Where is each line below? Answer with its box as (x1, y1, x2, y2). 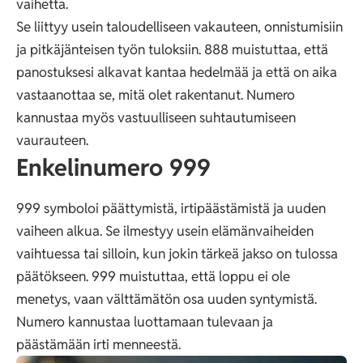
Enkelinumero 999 (16, 152, 211, 182)
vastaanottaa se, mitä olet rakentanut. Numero (16, 85, 295, 104)
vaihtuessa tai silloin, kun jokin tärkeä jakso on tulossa (16, 245, 338, 263)
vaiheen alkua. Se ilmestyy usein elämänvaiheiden (16, 222, 314, 241)
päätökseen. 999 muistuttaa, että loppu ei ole (16, 267, 290, 286)
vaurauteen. (16, 130, 88, 149)
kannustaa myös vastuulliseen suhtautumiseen (16, 108, 296, 126)
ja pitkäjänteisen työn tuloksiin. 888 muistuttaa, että (16, 40, 328, 58)
